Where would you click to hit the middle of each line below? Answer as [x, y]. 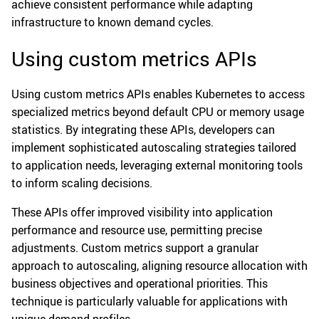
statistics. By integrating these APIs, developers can [143, 130]
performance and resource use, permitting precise [137, 230]
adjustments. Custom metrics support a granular [135, 248]
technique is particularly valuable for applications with [150, 302]
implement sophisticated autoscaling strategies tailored [154, 148]
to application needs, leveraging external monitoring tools [157, 166]
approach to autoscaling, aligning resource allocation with [159, 266]
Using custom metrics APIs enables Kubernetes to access [158, 94]
